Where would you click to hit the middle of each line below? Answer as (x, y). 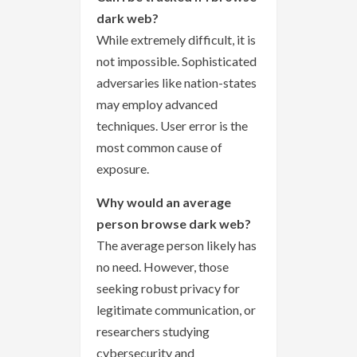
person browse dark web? (174, 224)
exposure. (123, 169)
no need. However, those (163, 267)
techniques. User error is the (172, 126)
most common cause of (159, 147)
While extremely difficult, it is (176, 40)
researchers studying (153, 331)
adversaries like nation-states (177, 83)
